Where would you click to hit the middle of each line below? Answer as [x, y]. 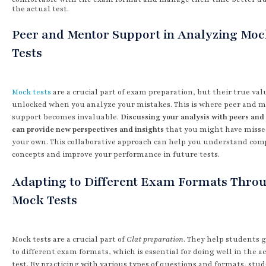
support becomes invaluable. [66, 117]
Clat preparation [155, 239]
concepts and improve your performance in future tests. [116, 154]
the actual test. [40, 9]
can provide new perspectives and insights [88, 129]
